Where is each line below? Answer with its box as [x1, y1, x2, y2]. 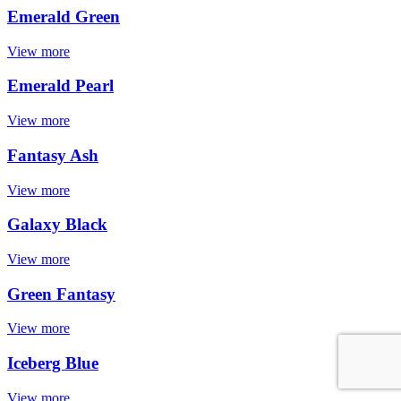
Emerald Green [7, 6, 120, 26]
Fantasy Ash [7, 145, 98, 165]
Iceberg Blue [7, 354, 98, 373]
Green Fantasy [7, 284, 115, 303]
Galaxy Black [7, 215, 107, 235]
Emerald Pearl [7, 76, 114, 96]
